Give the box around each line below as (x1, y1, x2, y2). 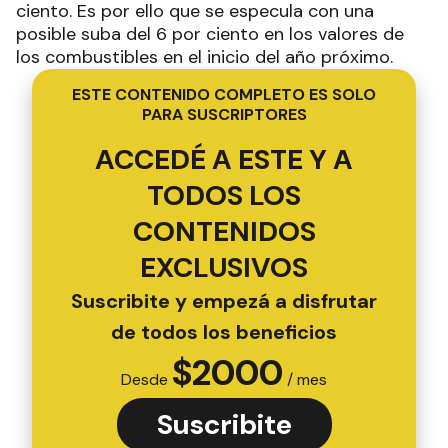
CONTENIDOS (132, 212, 316, 250)
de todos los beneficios (111, 318, 337, 345)
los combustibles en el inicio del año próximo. (16, 44, 393, 69)
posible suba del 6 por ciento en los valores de (16, 21, 404, 46)
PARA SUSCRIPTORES (141, 103, 307, 125)
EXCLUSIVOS (140, 248, 308, 286)
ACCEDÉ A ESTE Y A (95, 140, 353, 178)
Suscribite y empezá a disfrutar (71, 287, 377, 314)
